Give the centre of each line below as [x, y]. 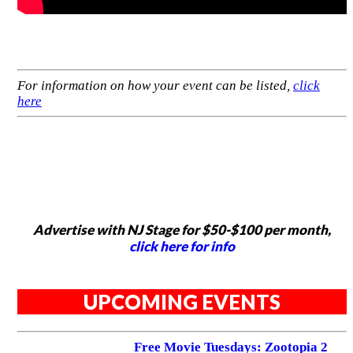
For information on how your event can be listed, [155, 85]
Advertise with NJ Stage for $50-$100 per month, [182, 229]
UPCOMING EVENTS [182, 301]
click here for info [182, 246]
